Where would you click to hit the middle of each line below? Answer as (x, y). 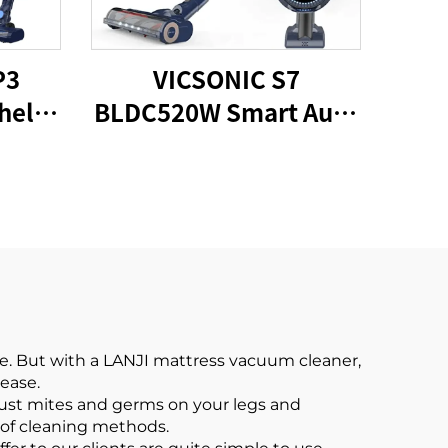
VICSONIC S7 (226, 78)
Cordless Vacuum (226, 144)
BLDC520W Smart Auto (226, 111)
